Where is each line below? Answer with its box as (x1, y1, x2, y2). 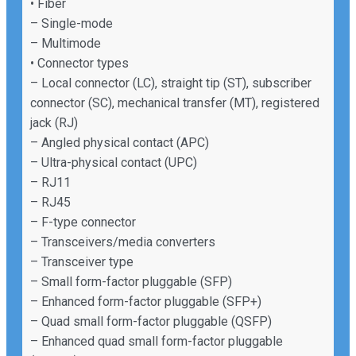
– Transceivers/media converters (30, 234, 215, 250)
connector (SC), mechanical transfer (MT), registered (30, 95, 319, 110)
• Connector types (30, 55, 129, 71)
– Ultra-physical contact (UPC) (30, 154, 197, 170)
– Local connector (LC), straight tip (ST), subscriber (30, 75, 311, 91)
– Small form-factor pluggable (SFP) (30, 273, 232, 289)
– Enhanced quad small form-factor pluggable (30, 333, 283, 349)
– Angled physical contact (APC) (30, 134, 209, 150)
